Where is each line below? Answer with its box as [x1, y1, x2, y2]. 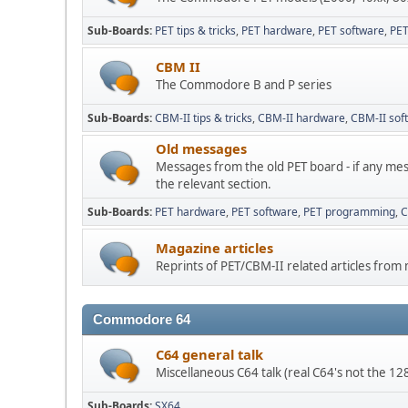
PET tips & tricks [155, 23, 236, 39]
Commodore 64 [93, 312, 190, 328]
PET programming [303, 204, 395, 220]
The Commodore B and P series [156, 76, 331, 94]
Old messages [156, 139, 247, 158]
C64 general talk [156, 345, 263, 364]
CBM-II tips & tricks [155, 110, 252, 127]
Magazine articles [156, 239, 273, 258]
